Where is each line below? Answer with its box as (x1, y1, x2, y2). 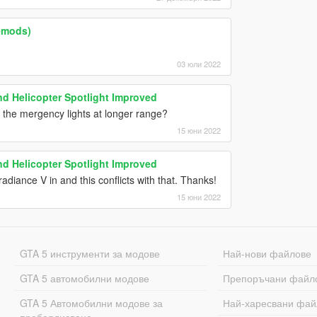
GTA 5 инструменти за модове (19, 246, 160, 260)
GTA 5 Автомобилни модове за (19, 295, 163, 310)
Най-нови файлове (223, 246, 312, 260)
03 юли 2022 (176, 57, 221, 69)
